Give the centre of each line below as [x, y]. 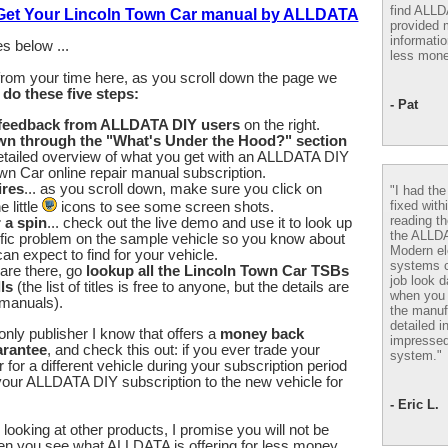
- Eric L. [414, 404]
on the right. [280, 125]
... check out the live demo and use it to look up [199, 223]
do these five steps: [71, 94]
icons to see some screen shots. [165, 207]
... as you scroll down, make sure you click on [173, 189]
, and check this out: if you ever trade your [183, 349]
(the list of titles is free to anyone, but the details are [181, 287]
